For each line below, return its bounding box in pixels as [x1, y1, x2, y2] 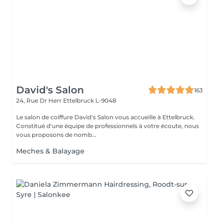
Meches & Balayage [16, 147, 85, 155]
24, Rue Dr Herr [16, 97, 63, 104]
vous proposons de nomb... [16, 131, 96, 138]
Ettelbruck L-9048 [63, 97, 116, 104]
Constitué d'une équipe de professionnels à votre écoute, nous [16, 122, 199, 130]
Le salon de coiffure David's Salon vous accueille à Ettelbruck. [16, 113, 195, 121]
